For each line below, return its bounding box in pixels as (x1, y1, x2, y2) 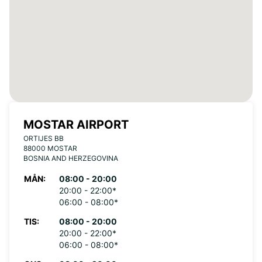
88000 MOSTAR (23, 144, 77, 153)
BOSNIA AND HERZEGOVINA (23, 154, 118, 163)
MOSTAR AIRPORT (23, 118, 129, 132)
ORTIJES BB (23, 134, 64, 143)
